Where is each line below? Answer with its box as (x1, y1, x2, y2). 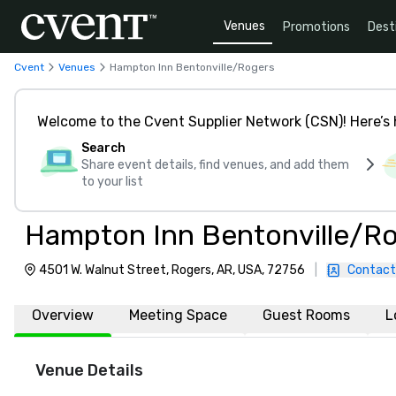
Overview (32, 307, 94, 324)
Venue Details (35, 361, 143, 380)
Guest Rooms (263, 307, 350, 324)
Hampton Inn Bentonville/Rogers (110, 60, 275, 73)
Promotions (283, 19, 350, 34)
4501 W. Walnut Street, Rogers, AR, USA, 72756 (39, 263, 305, 278)
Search (81, 141, 126, 156)
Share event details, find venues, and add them (81, 157, 349, 172)
